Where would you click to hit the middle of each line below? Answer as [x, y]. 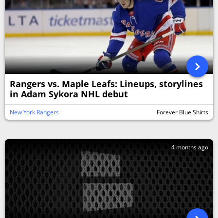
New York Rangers [34, 112]
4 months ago [190, 147]
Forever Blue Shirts [182, 112]
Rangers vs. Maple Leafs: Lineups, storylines [106, 84]
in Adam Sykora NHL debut [69, 94]
